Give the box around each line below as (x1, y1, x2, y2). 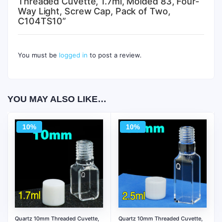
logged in (59, 51, 88, 59)
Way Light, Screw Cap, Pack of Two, (18, 6, 170, 16)
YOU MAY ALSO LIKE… (7, 94, 107, 104)
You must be (18, 51, 59, 59)
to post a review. (88, 51, 142, 59)
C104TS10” (18, 16, 66, 26)
